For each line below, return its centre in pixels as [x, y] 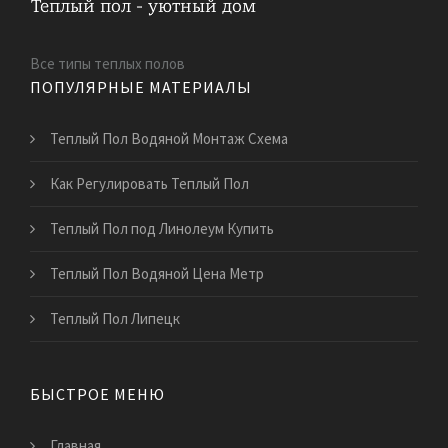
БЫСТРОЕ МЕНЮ [97, 394]
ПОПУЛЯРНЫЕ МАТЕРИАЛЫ [141, 87]
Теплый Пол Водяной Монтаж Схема [169, 139]
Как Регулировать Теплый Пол [149, 184]
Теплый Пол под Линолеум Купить [162, 229]
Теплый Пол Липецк [115, 319]
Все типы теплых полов [107, 64]
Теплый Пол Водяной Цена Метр [157, 274]
